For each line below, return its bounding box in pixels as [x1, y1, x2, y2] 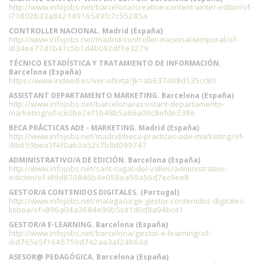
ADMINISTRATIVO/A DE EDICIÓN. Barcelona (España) [9, 155, 200, 165]
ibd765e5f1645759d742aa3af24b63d [9, 237, 148, 247]
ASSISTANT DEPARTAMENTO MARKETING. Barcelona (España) [9, 90, 234, 100]
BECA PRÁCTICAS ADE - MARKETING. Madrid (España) [9, 123, 199, 133]
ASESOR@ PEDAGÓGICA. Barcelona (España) [9, 252, 168, 262]
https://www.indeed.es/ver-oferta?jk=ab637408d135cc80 [9, 75, 216, 86]
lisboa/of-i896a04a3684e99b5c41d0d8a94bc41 [9, 204, 184, 215]
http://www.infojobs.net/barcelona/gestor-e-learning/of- [9, 228, 211, 238]
